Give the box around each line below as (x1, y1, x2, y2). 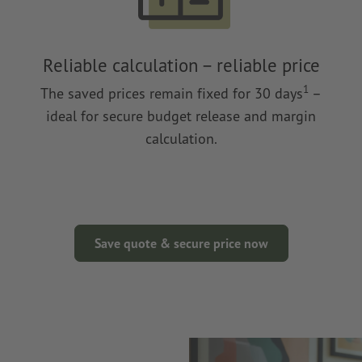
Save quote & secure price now (94, 234, 268, 251)
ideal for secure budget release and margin (46, 106, 316, 125)
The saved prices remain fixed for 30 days (40, 83, 303, 103)
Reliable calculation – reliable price (42, 53, 320, 77)
